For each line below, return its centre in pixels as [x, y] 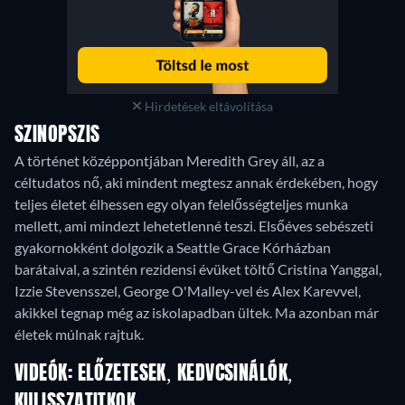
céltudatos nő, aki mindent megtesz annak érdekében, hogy [196, 182]
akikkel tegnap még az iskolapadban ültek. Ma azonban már [197, 312]
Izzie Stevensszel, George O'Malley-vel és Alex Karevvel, [188, 290]
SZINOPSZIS [57, 135]
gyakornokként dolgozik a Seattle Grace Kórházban [173, 247]
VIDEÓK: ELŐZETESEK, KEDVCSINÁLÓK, [154, 374]
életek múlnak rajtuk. [79, 334]
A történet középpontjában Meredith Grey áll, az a [170, 160]
